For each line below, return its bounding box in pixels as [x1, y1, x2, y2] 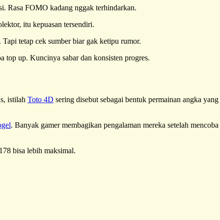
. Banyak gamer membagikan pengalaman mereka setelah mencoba [11, 120, 219, 129]
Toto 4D [27, 95, 54, 104]
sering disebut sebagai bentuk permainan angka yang [54, 95, 219, 104]
